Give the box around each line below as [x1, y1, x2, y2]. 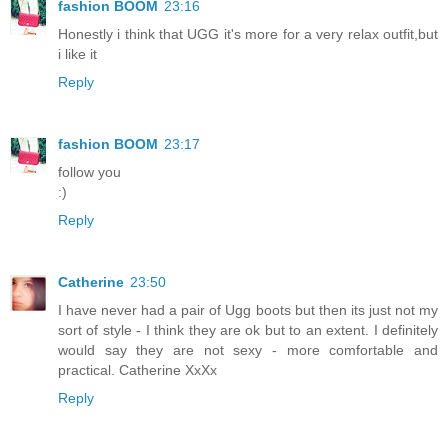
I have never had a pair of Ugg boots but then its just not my [58, 301, 438, 318]
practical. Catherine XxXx [58, 361, 217, 378]
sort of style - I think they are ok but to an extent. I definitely [58, 321, 438, 338]
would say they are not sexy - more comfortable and [58, 341, 438, 358]
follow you [58, 163, 121, 180]
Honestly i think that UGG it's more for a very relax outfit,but [58, 25, 438, 42]
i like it [58, 45, 97, 62]
